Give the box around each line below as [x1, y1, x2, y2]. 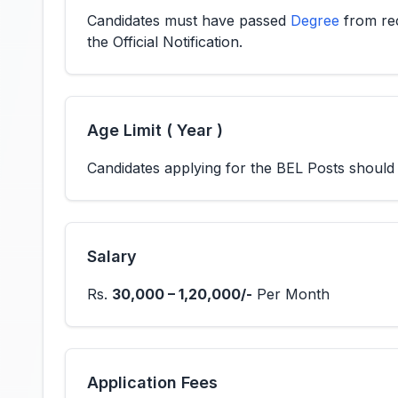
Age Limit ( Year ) [87, 121, 223, 139]
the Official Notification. [87, 33, 243, 51]
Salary [87, 247, 137, 266]
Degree [291, 12, 339, 29]
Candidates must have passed [87, 12, 291, 29]
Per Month [252, 285, 330, 303]
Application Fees [87, 373, 218, 392]
